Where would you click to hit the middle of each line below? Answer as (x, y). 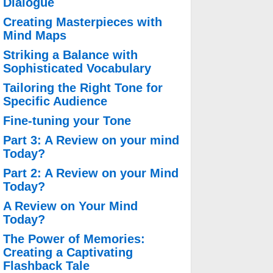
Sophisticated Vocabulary (77, 69)
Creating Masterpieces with (82, 22)
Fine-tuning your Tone (67, 121)
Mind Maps (34, 36)
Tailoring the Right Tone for (83, 88)
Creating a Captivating (68, 253)
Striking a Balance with (70, 55)
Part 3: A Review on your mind (91, 140)
